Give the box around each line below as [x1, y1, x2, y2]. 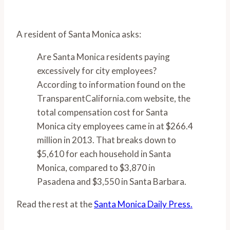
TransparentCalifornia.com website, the [37, 92, 190, 104]
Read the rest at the [16, 198, 94, 209]
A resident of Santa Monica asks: [16, 28, 141, 40]
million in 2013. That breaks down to [37, 134, 176, 145]
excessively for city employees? [37, 65, 157, 76]
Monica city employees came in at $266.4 [37, 120, 193, 131]
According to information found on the [37, 79, 185, 90]
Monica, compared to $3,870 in [37, 162, 155, 173]
